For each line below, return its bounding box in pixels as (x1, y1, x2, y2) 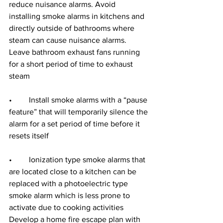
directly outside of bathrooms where (9, 24, 136, 32)
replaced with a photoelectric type (9, 179, 130, 188)
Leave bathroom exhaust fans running (9, 48, 142, 56)
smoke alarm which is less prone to (9, 191, 132, 200)
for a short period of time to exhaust (9, 60, 135, 68)
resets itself (9, 131, 49, 140)
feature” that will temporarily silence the (9, 108, 150, 116)
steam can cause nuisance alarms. (9, 36, 128, 44)
